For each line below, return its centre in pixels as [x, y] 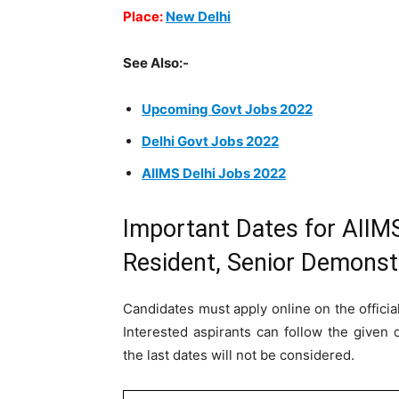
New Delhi [198, 16]
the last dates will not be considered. [239, 355]
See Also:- [156, 63]
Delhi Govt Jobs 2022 [210, 141]
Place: [144, 16]
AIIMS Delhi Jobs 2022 [214, 173]
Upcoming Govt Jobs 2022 [227, 109]
